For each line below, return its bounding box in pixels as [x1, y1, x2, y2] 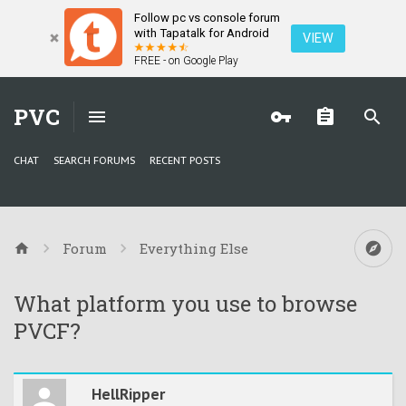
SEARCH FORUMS [53, 154, 135, 168]
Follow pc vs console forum [134, 11, 280, 24]
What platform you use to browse [14, 289, 357, 319]
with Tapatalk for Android [134, 26, 269, 40]
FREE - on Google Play [134, 54, 238, 67]
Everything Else [140, 239, 248, 258]
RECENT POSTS [150, 154, 220, 168]
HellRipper [91, 385, 165, 404]
